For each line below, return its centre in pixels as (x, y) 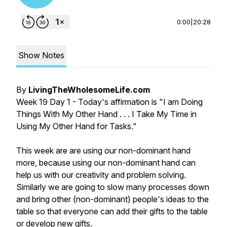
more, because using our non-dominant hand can (106, 163)
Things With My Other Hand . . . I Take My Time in (106, 114)
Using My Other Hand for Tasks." (77, 126)
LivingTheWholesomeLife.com (89, 90)
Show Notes (41, 55)
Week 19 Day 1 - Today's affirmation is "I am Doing (109, 102)
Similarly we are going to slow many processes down (113, 187)
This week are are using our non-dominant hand (103, 150)
